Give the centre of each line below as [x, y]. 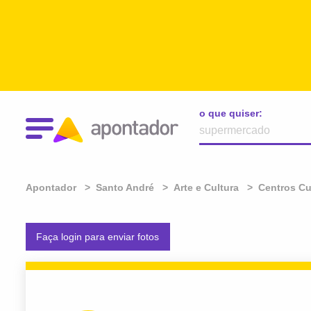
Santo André [125, 187]
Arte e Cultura [206, 187]
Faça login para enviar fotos [98, 237]
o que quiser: [231, 113]
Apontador [51, 187]
